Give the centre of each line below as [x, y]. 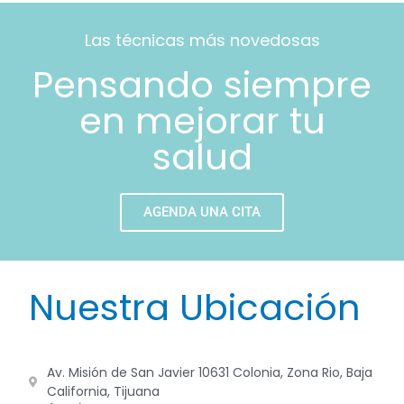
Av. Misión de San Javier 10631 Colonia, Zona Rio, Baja [210, 372]
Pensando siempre [202, 84]
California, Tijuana [103, 391]
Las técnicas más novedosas [202, 40]
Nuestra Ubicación [195, 308]
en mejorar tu [202, 120]
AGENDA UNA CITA [202, 211]
